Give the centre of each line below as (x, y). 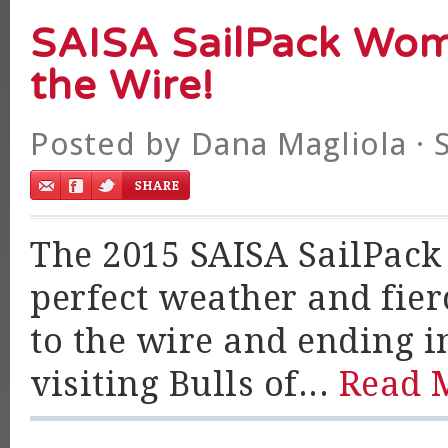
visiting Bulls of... (184, 384)
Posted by (110, 144)
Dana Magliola (299, 144)
